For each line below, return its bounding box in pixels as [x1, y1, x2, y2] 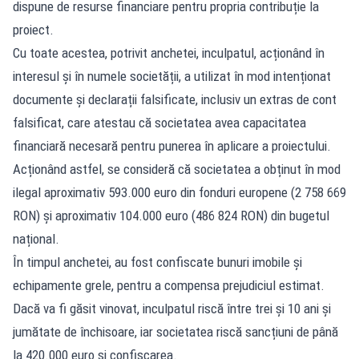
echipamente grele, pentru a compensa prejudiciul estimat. [13, 276, 325, 293]
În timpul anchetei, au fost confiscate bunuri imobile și [13, 253, 302, 270]
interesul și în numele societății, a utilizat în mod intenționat [13, 67, 331, 84]
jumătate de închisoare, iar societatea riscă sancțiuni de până [13, 323, 338, 340]
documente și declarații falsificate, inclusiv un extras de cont [13, 91, 337, 107]
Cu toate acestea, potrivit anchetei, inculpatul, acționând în [13, 44, 325, 61]
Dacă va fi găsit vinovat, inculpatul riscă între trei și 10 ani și [13, 300, 331, 317]
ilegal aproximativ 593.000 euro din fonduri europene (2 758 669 [13, 184, 346, 200]
